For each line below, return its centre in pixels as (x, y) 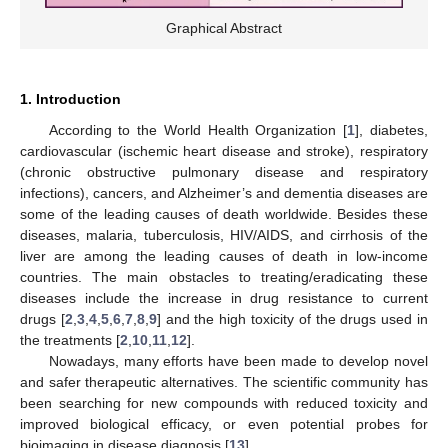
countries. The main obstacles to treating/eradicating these (224, 276)
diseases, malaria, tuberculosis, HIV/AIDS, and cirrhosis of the (224, 234)
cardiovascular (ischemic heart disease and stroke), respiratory (224, 150)
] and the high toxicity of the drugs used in (292, 318)
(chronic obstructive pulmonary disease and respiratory (224, 171)
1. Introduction (70, 98)
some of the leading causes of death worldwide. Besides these (224, 213)
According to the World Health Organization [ (198, 129)
